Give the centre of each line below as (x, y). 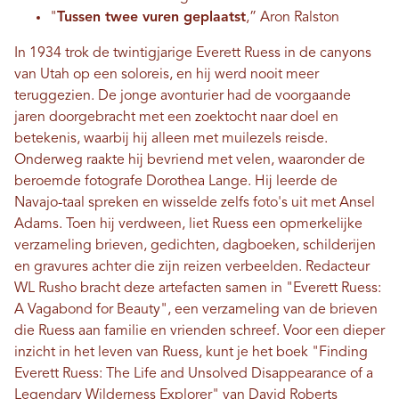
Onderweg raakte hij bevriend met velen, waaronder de (190, 161)
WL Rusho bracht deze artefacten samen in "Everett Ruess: (198, 289)
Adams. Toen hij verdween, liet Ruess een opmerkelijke (188, 225)
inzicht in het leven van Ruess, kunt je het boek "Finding (191, 353)
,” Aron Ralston (293, 18)
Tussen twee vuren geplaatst (151, 18)
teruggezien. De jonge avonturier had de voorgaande (183, 97)
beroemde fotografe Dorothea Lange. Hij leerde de (176, 182)
